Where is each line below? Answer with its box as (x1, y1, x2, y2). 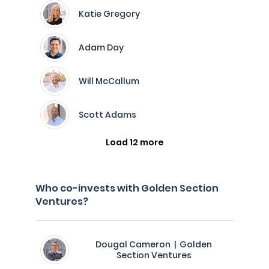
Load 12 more (105, 136, 164, 148)
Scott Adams (79, 109, 136, 121)
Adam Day (79, 41, 124, 53)
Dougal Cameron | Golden (95, 238, 212, 250)
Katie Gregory (79, 8, 140, 20)
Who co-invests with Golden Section (35, 181, 219, 195)
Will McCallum (79, 75, 139, 87)
